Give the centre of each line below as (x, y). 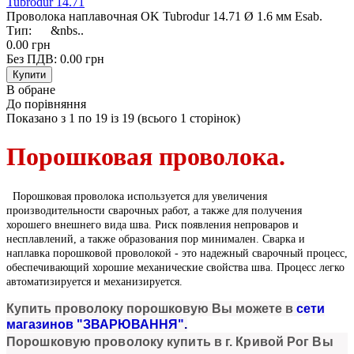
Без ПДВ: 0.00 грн (55, 58)
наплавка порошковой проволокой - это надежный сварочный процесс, (177, 253)
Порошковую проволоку (87, 341)
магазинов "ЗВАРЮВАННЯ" (95, 324)
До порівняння (46, 104)
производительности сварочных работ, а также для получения (154, 210)
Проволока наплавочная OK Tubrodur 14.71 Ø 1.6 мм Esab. (164, 16)
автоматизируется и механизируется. (94, 281)
